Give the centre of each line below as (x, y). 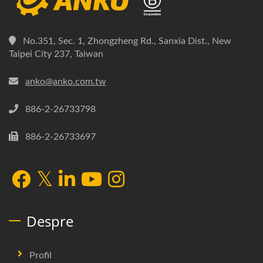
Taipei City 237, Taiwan (56, 54)
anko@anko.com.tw (66, 82)
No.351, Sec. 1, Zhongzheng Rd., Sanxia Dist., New (127, 41)
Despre (50, 221)
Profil (41, 256)
